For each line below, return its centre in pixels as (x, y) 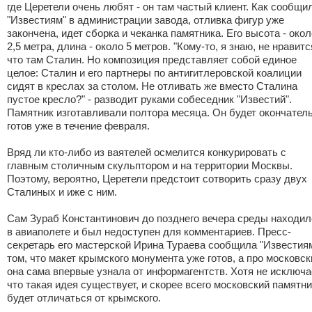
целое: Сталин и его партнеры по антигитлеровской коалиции (154, 73)
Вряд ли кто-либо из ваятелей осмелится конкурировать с (147, 152)
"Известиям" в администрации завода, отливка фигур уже (146, 20)
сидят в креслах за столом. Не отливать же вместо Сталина (152, 86)
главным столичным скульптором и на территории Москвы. (150, 165)
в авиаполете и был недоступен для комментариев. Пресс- (149, 232)
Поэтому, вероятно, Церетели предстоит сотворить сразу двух (157, 179)
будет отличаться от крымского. (84, 298)
